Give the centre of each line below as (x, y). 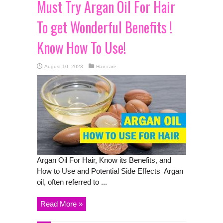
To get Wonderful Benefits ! (105, 27)
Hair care (106, 66)
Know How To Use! (81, 47)
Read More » (61, 204)
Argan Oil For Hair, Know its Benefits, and (104, 160)
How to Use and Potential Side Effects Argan (110, 171)
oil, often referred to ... (72, 182)
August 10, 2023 (64, 66)
